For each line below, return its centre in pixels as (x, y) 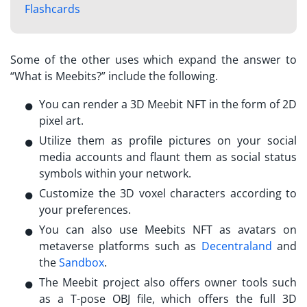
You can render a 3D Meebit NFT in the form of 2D (168, 104)
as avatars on (255, 229)
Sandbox (82, 262)
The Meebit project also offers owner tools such (168, 282)
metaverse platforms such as (120, 246)
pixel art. (61, 120)
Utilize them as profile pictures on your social (168, 140)
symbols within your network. (129, 173)
